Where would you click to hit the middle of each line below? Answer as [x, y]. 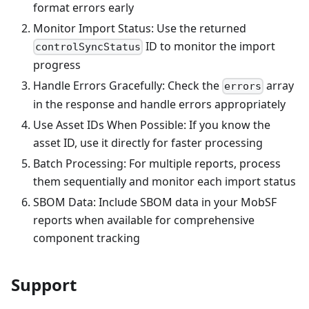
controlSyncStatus [88, 47]
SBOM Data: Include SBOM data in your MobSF [155, 202]
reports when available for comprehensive [144, 220]
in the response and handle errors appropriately [159, 104]
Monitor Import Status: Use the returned [140, 28]
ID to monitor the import [209, 46]
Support [44, 285]
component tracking [87, 238]
